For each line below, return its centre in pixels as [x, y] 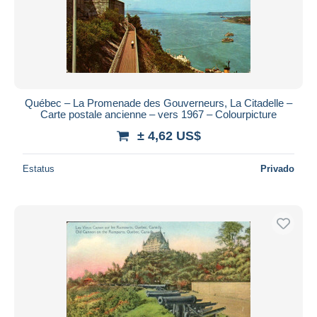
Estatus [39, 168]
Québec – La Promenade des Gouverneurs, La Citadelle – [158, 103]
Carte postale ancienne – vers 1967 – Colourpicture [158, 114]
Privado [277, 168]
